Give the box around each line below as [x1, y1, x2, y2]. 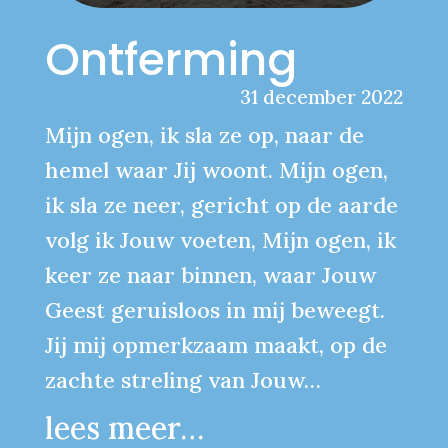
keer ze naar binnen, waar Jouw [44, 260, 376, 289]
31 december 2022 [240, 84, 404, 109]
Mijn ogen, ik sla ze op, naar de [44, 120, 364, 149]
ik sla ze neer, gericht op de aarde [44, 190, 398, 219]
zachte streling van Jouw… [44, 365, 321, 394]
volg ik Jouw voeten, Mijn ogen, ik [44, 225, 396, 254]
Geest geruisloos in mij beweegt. [44, 295, 385, 324]
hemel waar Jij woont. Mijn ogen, [44, 155, 388, 184]
